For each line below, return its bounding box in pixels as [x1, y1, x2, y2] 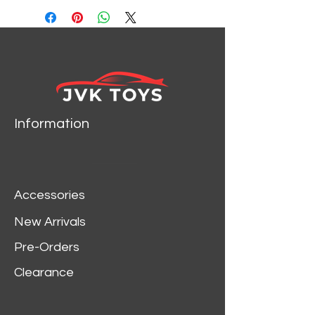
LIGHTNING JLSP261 [28, 8, 154, 22]
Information [14, 117, 89, 131]
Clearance [14, 266, 74, 279]
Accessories [14, 188, 85, 202]
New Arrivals [14, 215, 86, 229]
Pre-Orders [14, 240, 79, 254]
